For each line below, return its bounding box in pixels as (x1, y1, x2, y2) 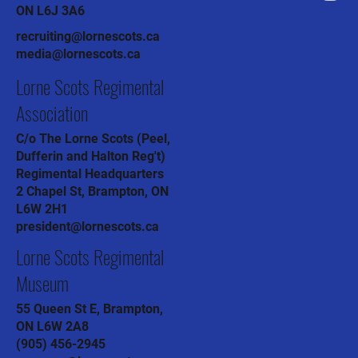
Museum (16, 268, 69, 297)
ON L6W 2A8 (16, 318, 89, 334)
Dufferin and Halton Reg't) (16, 148, 165, 164)
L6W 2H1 (16, 201, 68, 217)
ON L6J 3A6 (16, 3, 85, 18)
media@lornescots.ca (16, 46, 141, 62)
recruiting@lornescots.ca (16, 29, 160, 44)
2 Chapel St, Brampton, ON (16, 183, 169, 199)
